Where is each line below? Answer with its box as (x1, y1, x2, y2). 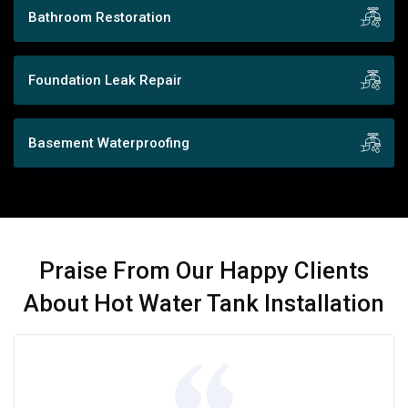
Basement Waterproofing (28, 134, 189, 151)
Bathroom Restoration (28, 8, 171, 25)
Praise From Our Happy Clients (39, 256, 369, 284)
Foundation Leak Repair (28, 71, 182, 88)
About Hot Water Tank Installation (24, 289, 384, 317)
